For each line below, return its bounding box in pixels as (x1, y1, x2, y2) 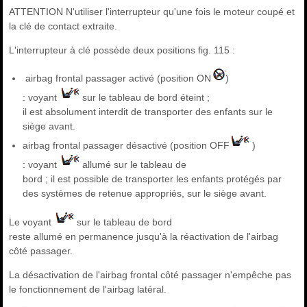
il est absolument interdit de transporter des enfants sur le (23, 106, 273, 117)
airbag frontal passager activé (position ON (23, 73, 212, 84)
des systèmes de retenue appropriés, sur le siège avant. (23, 188, 267, 199)
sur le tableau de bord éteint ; (82, 92, 210, 103)
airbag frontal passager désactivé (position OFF (23, 140, 230, 151)
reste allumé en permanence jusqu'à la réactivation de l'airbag (9, 231, 279, 242)
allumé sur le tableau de (82, 159, 187, 170)
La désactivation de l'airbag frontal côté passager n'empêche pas (9, 269, 292, 280)
